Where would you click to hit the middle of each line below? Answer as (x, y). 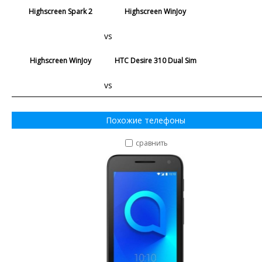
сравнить (152, 143)
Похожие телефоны (145, 120)
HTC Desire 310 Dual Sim (155, 60)
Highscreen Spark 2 (61, 11)
